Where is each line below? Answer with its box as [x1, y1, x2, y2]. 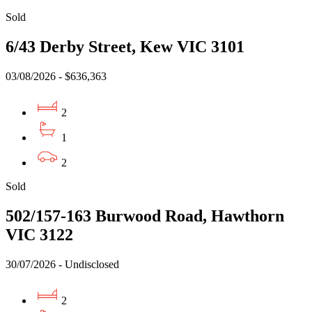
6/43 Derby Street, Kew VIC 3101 [6, 38, 244, 56]
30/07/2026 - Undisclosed [6, 258, 119, 270]
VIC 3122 [6, 225, 73, 244]
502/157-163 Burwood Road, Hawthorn [6, 206, 284, 225]
